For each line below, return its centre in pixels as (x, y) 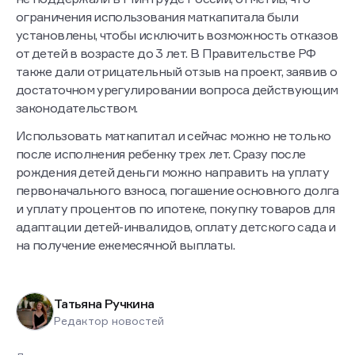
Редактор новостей (109, 320)
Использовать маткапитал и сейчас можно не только (174, 136)
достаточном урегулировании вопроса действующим (177, 90)
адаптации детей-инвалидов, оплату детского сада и (176, 227)
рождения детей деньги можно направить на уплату (172, 172)
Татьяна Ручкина (104, 303)
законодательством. (78, 108)
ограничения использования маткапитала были (157, 17)
